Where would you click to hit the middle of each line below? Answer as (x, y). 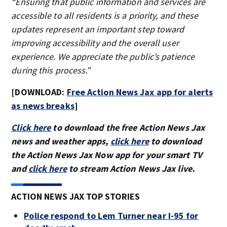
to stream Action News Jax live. (130, 168)
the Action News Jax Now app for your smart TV (107, 155)
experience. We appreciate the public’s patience (103, 56)
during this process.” (51, 70)
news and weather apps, (61, 141)
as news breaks (43, 106)
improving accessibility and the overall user (95, 43)
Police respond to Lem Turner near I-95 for (111, 216)
